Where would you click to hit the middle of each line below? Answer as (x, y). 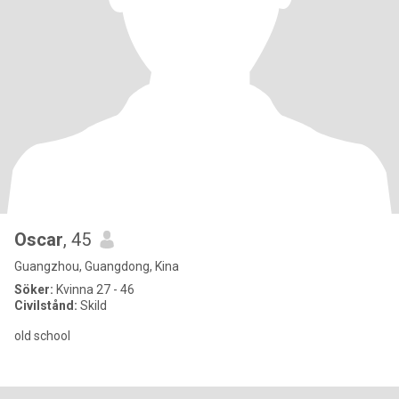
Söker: (34, 289)
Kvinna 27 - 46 (94, 289)
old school (42, 336)
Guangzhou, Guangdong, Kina (97, 266)
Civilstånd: (46, 305)
